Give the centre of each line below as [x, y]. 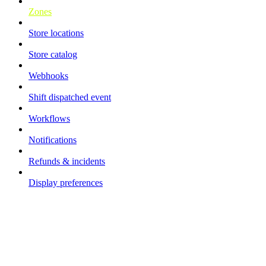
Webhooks [48, 76]
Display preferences [66, 183]
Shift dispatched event [70, 97]
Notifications [53, 140]
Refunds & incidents [67, 161]
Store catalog [53, 55]
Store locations [56, 33]
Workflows [49, 119]
